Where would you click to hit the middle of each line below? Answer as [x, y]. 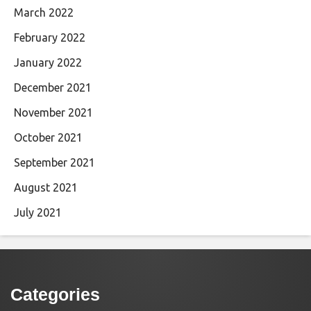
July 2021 [38, 213]
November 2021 [53, 113]
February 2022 [50, 38]
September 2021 [54, 163]
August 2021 [46, 188]
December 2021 [53, 88]
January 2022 [48, 63]
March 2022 [44, 13]
